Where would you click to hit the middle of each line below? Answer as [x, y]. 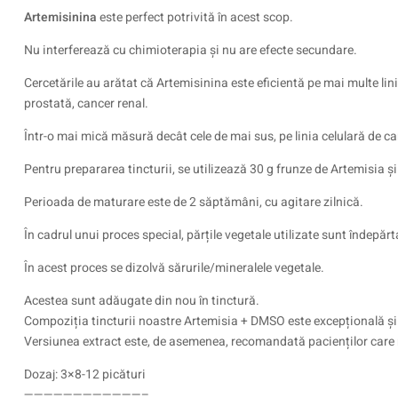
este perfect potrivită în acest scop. [195, 17]
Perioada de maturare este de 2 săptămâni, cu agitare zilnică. [194, 202]
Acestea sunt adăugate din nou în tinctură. [142, 301]
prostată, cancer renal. [86, 103]
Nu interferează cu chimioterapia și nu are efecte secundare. [191, 50]
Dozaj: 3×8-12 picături [85, 374]
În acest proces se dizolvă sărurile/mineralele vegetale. [174, 268]
